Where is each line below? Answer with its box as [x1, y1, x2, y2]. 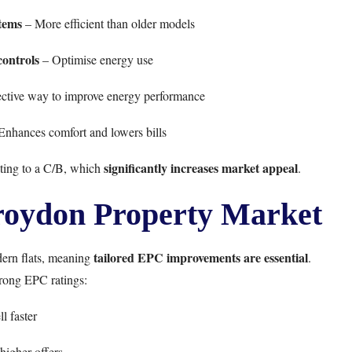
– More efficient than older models [21, 15, 195, 31]
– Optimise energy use [39, 51, 153, 68]
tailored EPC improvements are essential [93, 248, 308, 266]
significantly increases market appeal [103, 159, 298, 177]
